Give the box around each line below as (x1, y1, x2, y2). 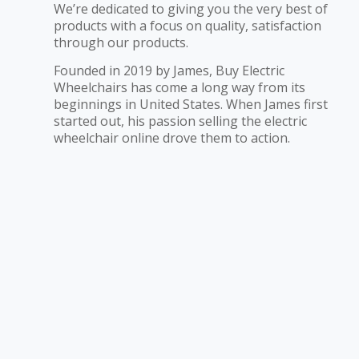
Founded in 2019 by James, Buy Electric (54, 61, 284, 79)
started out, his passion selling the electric (54, 111, 307, 130)
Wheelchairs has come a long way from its (54, 78, 305, 96)
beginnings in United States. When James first (54, 95, 328, 113)
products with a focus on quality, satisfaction (54, 17, 321, 35)
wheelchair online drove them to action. (54, 128, 290, 147)
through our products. (54, 34, 188, 52)
